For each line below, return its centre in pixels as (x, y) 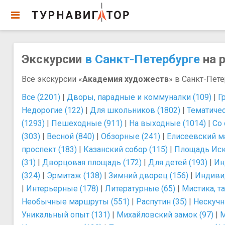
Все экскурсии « (52, 79)
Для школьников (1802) (135, 110)
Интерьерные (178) (62, 189)
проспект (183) (49, 149)
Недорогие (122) (52, 110)
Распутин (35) (161, 202)
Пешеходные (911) (87, 123)
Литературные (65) (140, 189)
